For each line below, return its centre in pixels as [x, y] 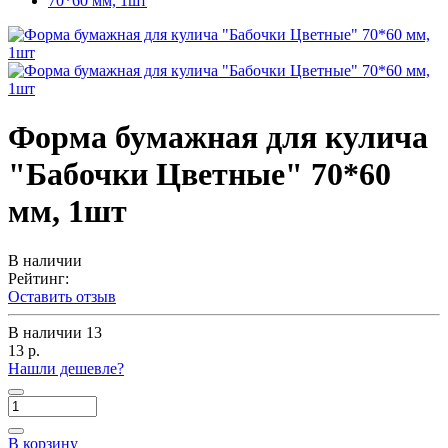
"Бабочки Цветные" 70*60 [199, 174]
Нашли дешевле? [66, 368]
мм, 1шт [67, 211]
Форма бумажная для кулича [218, 137]
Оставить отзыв [62, 296]
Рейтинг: [38, 278]
